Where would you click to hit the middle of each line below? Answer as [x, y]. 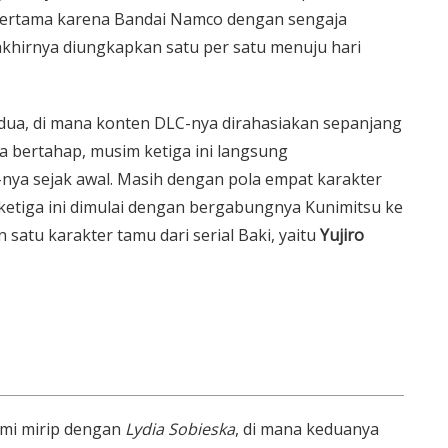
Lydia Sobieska [178, 429]
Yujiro [342, 235]
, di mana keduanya [307, 429]
